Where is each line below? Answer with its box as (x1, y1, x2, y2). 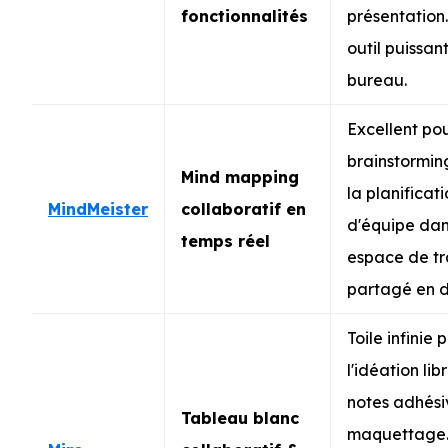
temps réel (181, 230, 270, 251)
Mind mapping (181, 166, 299, 187)
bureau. (347, 69, 407, 90)
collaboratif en (181, 198, 306, 219)
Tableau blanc (181, 407, 299, 428)
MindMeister (48, 198, 148, 219)
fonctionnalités (181, 5, 308, 26)
